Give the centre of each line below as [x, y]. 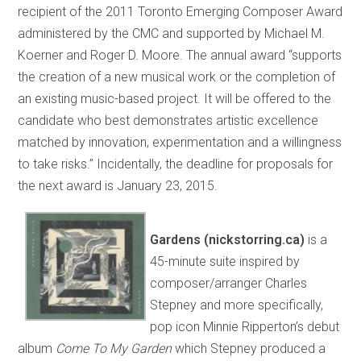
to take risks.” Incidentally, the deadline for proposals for [176, 164]
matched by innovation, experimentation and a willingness [180, 142]
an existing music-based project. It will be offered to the [175, 98]
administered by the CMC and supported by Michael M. [172, 33]
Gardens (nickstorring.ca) [229, 239]
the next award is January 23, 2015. [118, 185]
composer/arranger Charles [229, 283]
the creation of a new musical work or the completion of [177, 77]
